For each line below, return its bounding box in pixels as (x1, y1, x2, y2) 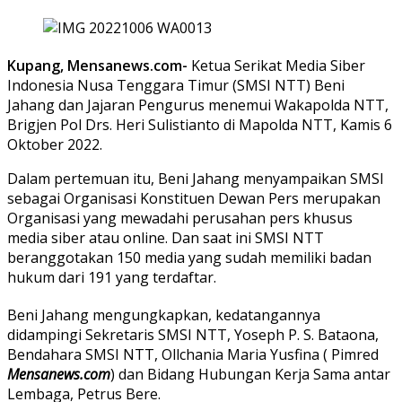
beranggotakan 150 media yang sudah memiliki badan (7, 247, 371, 267)
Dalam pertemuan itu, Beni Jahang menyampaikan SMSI (7, 168, 384, 188)
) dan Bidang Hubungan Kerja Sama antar (110, 363, 390, 384)
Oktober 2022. (7, 134, 102, 154)
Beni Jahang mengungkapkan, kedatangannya (7, 304, 320, 325)
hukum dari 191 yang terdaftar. (7, 267, 216, 287)
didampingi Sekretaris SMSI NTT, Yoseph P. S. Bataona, (7, 324, 379, 345)
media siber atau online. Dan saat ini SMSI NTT (7, 227, 324, 248)
